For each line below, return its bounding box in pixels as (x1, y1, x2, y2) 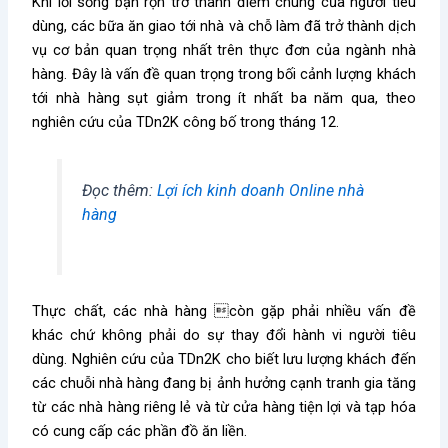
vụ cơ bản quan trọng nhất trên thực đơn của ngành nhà (32, 40, 416, 59)
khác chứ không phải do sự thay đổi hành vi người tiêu (32, 326, 416, 345)
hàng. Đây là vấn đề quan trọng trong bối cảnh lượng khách (32, 64, 416, 83)
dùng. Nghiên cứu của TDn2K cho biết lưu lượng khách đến (32, 350, 416, 369)
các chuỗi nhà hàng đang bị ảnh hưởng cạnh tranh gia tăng (32, 374, 416, 393)
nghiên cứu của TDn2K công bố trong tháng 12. (32, 112, 340, 131)
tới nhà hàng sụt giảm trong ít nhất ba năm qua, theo (32, 88, 416, 107)
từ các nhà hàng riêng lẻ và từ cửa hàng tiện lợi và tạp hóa (32, 398, 416, 417)
